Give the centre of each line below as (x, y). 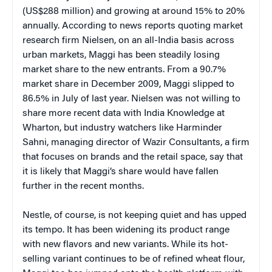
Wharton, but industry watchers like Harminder (122, 128)
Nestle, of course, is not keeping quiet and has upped (134, 215)
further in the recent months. (83, 186)
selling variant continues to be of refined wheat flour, (134, 259)
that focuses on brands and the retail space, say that (133, 157)
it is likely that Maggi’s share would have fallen (121, 172)
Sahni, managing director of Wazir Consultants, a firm (136, 142)
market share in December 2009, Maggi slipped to (128, 84)
